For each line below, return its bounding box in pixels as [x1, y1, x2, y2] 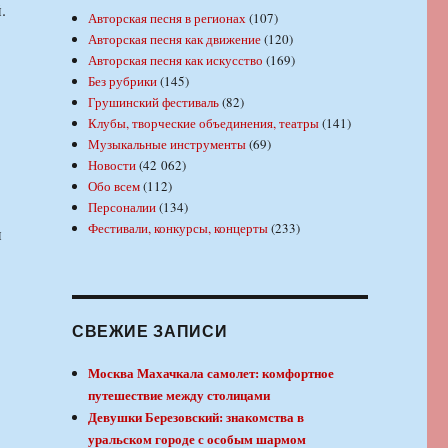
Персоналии [88, 198, 157, 217]
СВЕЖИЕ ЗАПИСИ [71, 319, 228, 343]
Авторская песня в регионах [88, 9, 247, 28]
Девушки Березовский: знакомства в [88, 407, 305, 427]
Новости [88, 156, 137, 175]
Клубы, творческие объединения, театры [88, 114, 320, 133]
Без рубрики [88, 72, 158, 91]
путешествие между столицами [88, 385, 271, 405]
